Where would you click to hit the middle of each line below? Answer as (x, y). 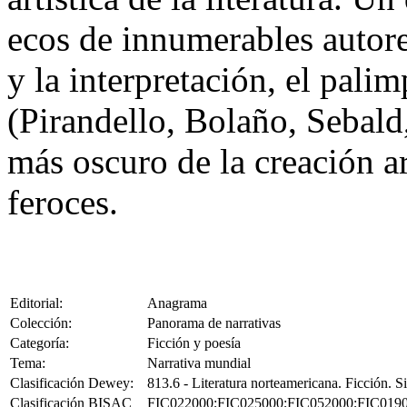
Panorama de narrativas (214, 323)
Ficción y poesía (194, 343)
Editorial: (36, 303)
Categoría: (40, 343)
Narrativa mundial (199, 363)
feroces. (63, 203)
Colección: (41, 323)
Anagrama (177, 303)
